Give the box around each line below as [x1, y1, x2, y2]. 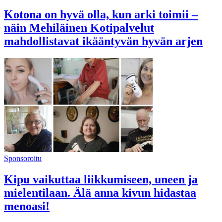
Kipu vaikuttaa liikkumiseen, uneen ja [4, 172, 198, 186]
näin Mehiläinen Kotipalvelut [4, 21, 154, 34]
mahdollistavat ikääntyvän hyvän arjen [4, 34, 203, 48]
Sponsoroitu [4, 154, 42, 163]
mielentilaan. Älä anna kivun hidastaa [4, 186, 196, 199]
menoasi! [4, 199, 50, 213]
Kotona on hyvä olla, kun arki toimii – [4, 7, 198, 21]
